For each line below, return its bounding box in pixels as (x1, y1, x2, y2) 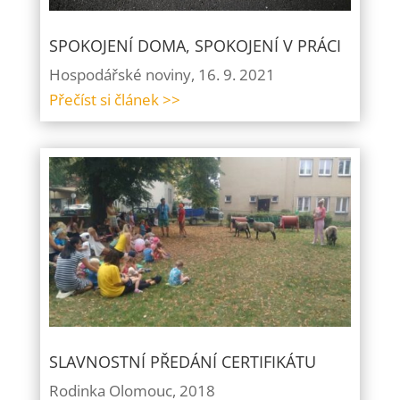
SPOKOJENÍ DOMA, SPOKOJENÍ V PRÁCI (48, 34, 341, 56)
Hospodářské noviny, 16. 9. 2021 (48, 63, 275, 85)
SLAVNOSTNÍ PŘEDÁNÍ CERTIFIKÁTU (48, 351, 316, 373)
